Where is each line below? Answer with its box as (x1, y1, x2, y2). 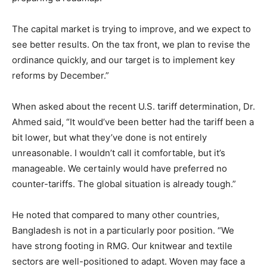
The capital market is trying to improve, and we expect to (12, 23, 251, 35)
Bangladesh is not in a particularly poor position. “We (12, 224, 234, 236)
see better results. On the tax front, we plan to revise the (12, 38, 250, 50)
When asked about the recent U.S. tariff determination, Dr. (12, 100, 255, 112)
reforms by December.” (12, 69, 109, 81)
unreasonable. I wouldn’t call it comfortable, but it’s (12, 147, 225, 159)
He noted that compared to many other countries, (12, 209, 219, 221)
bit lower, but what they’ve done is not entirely (12, 131, 207, 143)
